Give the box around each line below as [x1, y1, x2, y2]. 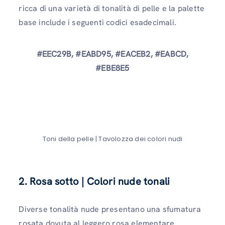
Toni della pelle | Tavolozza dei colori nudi [42, 134, 183, 144]
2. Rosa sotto [19, 174, 79, 188]
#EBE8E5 [95, 62, 130, 73]
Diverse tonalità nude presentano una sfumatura [19, 203, 201, 214]
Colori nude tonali [86, 174, 170, 188]
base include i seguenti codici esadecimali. [19, 17, 176, 28]
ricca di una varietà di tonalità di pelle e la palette [19, 3, 205, 14]
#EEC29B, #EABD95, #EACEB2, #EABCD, [36, 48, 189, 59]
